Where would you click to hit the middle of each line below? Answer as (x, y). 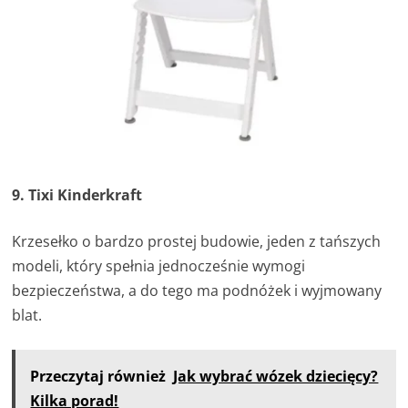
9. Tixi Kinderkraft (77, 195)
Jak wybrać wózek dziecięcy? (276, 377)
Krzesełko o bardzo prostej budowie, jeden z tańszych (197, 242)
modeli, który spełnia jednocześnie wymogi (159, 266)
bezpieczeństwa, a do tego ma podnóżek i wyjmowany (197, 291)
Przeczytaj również (98, 377)
